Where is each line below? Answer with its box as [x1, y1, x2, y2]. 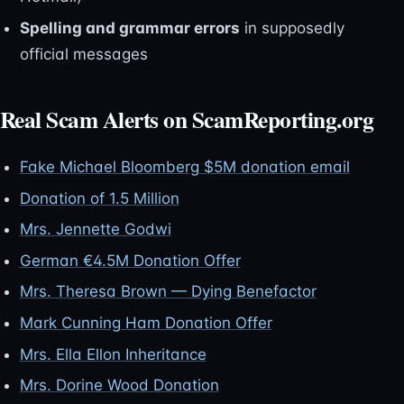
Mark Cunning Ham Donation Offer [19, 313, 272, 332]
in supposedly [239, 19, 344, 38]
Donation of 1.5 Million [19, 188, 179, 207]
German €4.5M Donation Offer [19, 251, 241, 270]
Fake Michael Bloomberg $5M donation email [19, 158, 350, 177]
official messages [19, 45, 148, 64]
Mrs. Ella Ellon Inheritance [19, 344, 207, 363]
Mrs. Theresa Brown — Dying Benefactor [19, 282, 317, 301]
